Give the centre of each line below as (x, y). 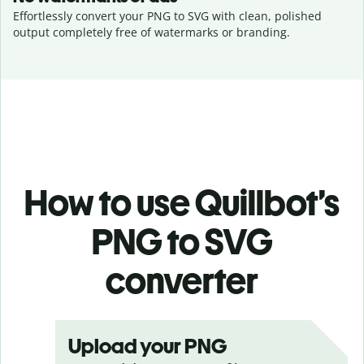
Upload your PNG (147, 346)
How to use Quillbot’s (182, 203)
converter (182, 281)
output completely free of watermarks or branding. (152, 32)
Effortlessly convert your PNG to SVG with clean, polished (167, 16)
